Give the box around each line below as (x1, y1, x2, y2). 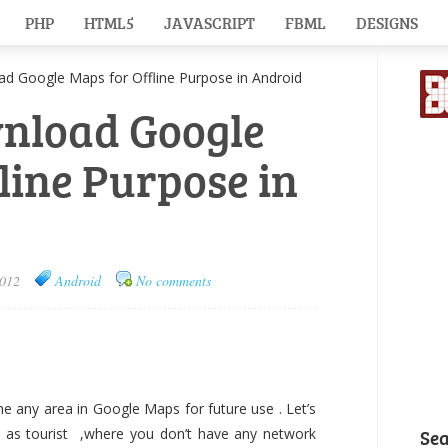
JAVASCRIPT (164, 12, 255, 33)
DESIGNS (356, 12, 418, 33)
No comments (136, 271, 211, 290)
